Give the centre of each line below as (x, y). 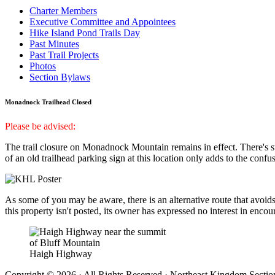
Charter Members (63, 11)
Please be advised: (40, 126)
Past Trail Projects (64, 55)
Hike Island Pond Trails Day (85, 33)
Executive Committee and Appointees (103, 22)
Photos (43, 66)
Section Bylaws (60, 77)
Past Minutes (54, 44)
